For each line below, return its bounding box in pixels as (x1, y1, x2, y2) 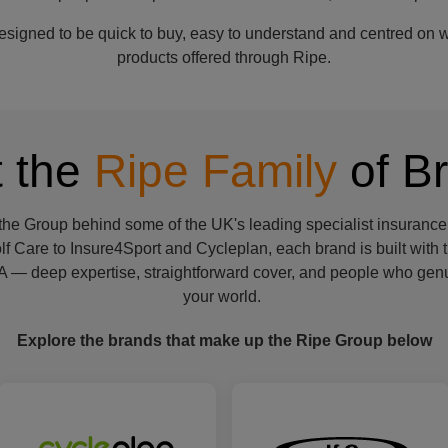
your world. (183, 288, 265, 305)
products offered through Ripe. (117, 49, 331, 66)
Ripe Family (93, 145, 337, 197)
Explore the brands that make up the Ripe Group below (16, 332, 432, 349)
